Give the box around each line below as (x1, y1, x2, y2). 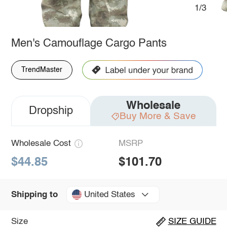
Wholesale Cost (11, 139, 71, 148)
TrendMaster (21, 66, 62, 73)
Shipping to (11, 190, 58, 199)
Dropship (28, 105, 73, 117)
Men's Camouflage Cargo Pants (11, 37, 167, 49)
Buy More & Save (119, 111, 196, 121)
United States (84, 190, 135, 199)
